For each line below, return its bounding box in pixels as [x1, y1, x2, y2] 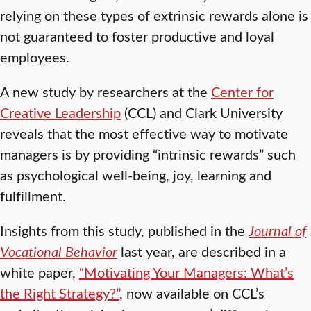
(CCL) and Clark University [121, 103, 283, 121]
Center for [211, 82, 274, 101]
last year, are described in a [117, 242, 286, 260]
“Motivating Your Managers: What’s [79, 262, 294, 281]
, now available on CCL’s [119, 283, 264, 302]
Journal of [249, 221, 306, 239]
